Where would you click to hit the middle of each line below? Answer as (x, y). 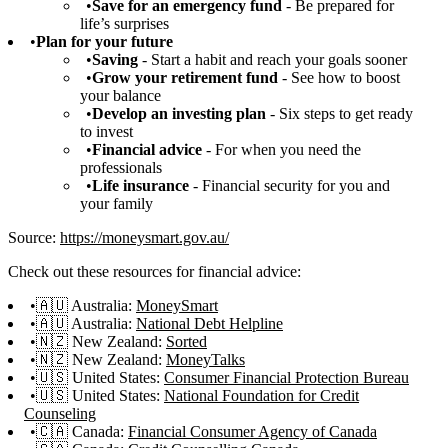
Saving (115, 59)
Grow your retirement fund (185, 77)
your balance (120, 95)
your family (116, 203)
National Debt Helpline (209, 323)
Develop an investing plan (179, 113)
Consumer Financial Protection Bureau (286, 377)
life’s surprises (124, 23)
